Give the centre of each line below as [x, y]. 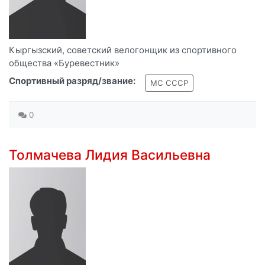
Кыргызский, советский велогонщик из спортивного [123, 50]
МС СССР [169, 83]
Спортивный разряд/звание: [72, 81]
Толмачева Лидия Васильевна [110, 155]
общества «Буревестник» [64, 63]
